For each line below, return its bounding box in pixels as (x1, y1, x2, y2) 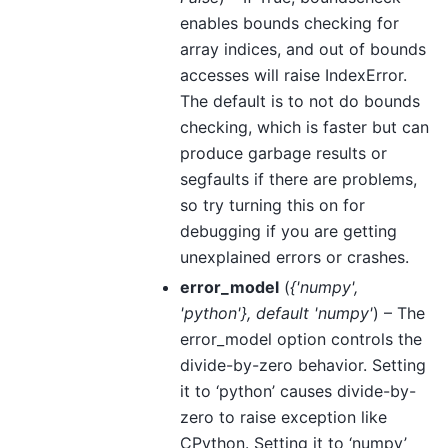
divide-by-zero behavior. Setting (180, 354, 426, 375)
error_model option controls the (180, 328, 422, 349)
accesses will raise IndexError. (180, 64, 407, 85)
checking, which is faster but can (180, 116, 429, 137)
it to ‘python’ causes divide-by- (180, 380, 416, 401)
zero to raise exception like (180, 406, 387, 427)
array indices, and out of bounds (180, 38, 426, 59)
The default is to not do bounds (180, 90, 420, 111)
